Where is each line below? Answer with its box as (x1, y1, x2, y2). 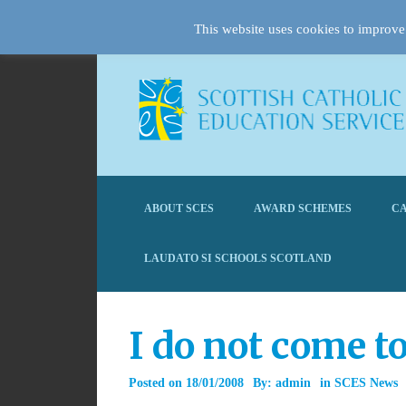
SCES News (334, 376, 398, 390)
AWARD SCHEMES (254, 202, 352, 215)
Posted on (129, 376, 186, 390)
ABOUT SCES (144, 202, 214, 215)
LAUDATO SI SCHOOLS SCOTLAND (144, 252, 332, 265)
